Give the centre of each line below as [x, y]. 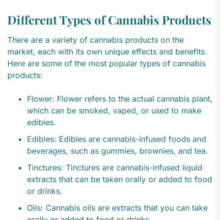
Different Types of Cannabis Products [109, 20]
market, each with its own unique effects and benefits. [107, 52]
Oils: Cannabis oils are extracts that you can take [117, 208]
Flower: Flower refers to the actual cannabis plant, [120, 99]
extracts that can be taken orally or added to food [120, 179]
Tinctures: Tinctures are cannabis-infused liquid [115, 168]
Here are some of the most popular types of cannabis [107, 64]
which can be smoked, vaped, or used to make [114, 111]
